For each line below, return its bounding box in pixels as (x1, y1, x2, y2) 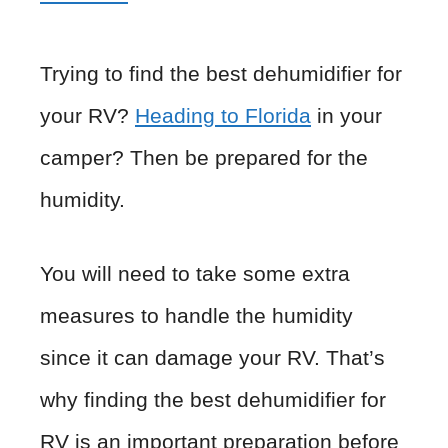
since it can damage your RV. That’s (40, 345, 385, 369)
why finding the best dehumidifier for (40, 387, 386, 411)
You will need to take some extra (40, 261, 350, 285)
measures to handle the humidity (40, 303, 353, 327)
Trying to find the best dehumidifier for (40, 62, 402, 86)
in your (311, 104, 382, 128)
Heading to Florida (135, 104, 311, 128)
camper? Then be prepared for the (40, 146, 368, 170)
